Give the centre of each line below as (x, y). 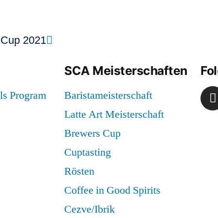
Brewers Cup (92, 133)
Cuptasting (88, 152)
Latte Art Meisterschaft (114, 114)
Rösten (79, 171)
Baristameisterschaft (108, 95)
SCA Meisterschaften (126, 70)
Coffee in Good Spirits (112, 190)
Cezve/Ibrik (90, 209)
